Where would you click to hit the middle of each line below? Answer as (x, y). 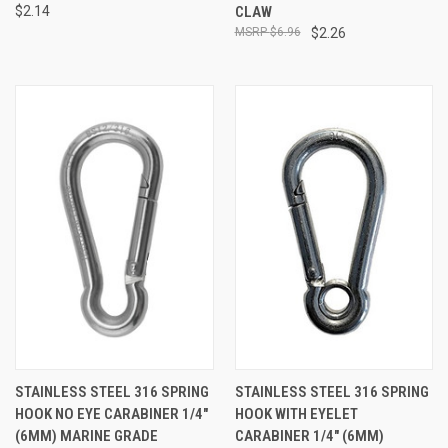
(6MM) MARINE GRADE (86, 435)
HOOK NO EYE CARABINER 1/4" (111, 413)
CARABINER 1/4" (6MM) (309, 435)
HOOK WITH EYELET (296, 413)
